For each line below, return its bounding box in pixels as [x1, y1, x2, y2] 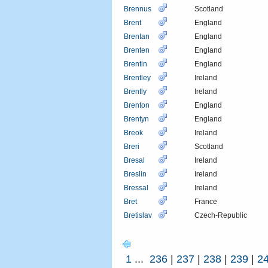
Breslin [124, 169, 147, 178]
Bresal [124, 156, 145, 165]
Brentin [124, 59, 147, 68]
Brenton [124, 100, 150, 109]
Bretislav [124, 211, 152, 220]
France [194, 197, 217, 206]
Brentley [124, 73, 151, 82]
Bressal [124, 183, 148, 192]
